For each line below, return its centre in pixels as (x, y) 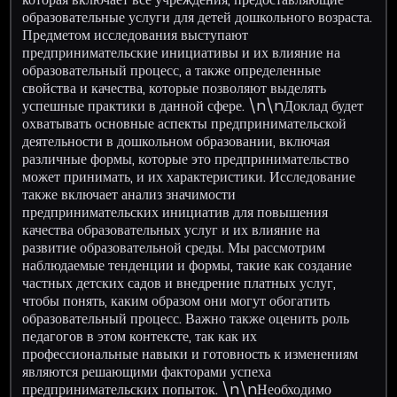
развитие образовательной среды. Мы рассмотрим (174, 247)
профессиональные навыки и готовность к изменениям (191, 354)
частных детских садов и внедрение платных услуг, (179, 283)
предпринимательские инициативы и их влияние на (182, 52)
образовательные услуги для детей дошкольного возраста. (198, 17)
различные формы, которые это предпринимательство (186, 159)
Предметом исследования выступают (136, 35)
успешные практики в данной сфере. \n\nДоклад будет (193, 105)
